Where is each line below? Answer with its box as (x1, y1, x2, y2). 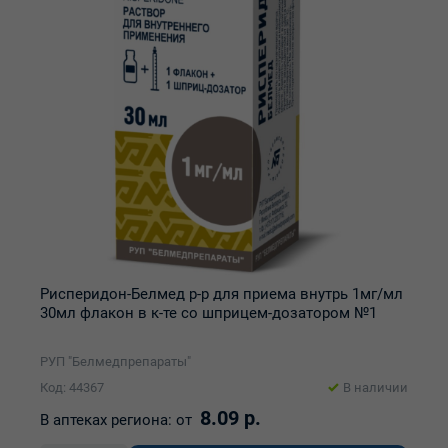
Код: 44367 (40, 380, 104, 395)
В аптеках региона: (40, 411, 172, 429)
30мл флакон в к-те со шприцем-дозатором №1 (40, 304, 377, 322)
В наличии (343, 380, 408, 395)
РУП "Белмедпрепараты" (40, 354, 191, 369)
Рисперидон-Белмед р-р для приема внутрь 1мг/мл (40, 285, 403, 303)
